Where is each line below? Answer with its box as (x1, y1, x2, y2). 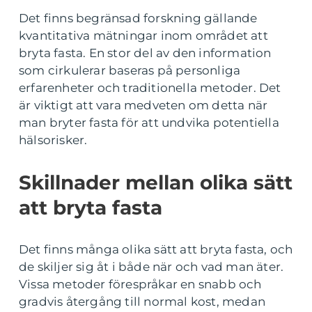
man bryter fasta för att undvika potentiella (19, 116, 279, 130)
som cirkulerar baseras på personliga (19, 63, 241, 77)
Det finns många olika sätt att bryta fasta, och (19, 242, 293, 256)
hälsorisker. (19, 133, 88, 147)
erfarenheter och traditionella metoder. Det (19, 81, 281, 95)
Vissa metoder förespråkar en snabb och (19, 277, 262, 291)
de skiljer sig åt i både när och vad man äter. (19, 260, 284, 274)
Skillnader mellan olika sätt (19, 171, 292, 194)
